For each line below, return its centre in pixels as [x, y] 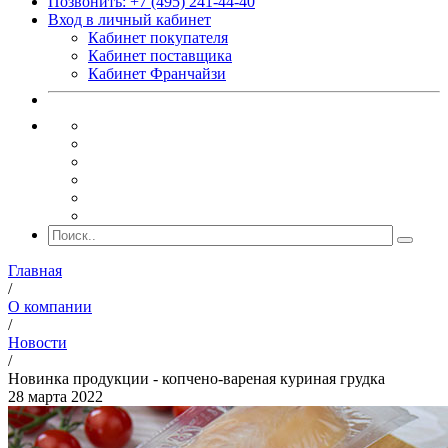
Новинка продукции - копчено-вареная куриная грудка [196, 378]
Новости [37, 342]
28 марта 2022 [55, 396]
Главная [35, 270]
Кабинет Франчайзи [157, 73]
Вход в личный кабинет [129, 19]
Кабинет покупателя [158, 37]
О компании [50, 306]
